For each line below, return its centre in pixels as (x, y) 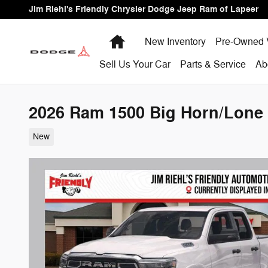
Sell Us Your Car (135, 65)
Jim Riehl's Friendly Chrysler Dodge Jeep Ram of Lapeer (144, 9)
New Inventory (175, 42)
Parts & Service (213, 65)
